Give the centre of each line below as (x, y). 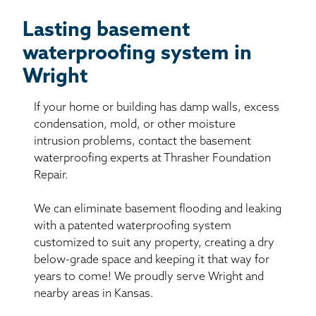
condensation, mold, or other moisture (135, 124)
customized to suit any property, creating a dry (154, 243)
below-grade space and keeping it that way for (152, 260)
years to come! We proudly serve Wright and (149, 277)
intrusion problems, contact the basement (142, 141)
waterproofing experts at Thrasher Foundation (152, 158)
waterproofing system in (137, 54)
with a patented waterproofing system (133, 226)
